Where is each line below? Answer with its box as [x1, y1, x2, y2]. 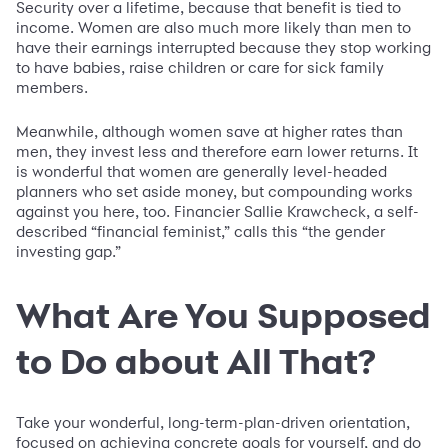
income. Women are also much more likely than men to [16, 17, 411, 37]
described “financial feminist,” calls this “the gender [16, 221, 385, 241]
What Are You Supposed [16, 294, 431, 335]
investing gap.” [16, 241, 125, 261]
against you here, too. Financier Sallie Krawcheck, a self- [16, 201, 419, 221]
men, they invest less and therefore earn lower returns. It [16, 141, 418, 161]
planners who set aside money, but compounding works [16, 181, 413, 201]
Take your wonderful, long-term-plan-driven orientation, [16, 413, 410, 433]
